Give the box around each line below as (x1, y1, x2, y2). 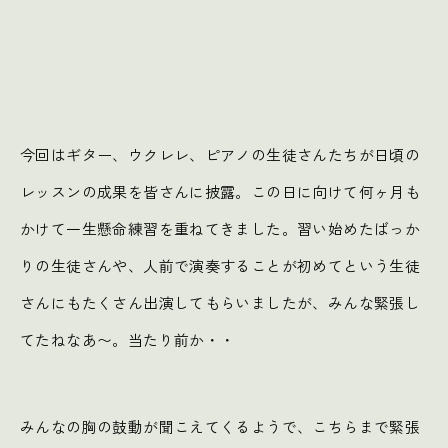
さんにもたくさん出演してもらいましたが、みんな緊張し (20, 291, 421, 313)
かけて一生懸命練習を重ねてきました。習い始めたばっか (20, 217, 421, 239)
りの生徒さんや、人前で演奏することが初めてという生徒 (20, 254, 421, 276)
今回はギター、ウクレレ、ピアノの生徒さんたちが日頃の (20, 143, 421, 165)
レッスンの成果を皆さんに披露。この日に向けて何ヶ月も (20, 180, 421, 202)
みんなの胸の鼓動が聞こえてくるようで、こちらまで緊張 (20, 415, 421, 437)
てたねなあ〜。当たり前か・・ (20, 328, 236, 350)
